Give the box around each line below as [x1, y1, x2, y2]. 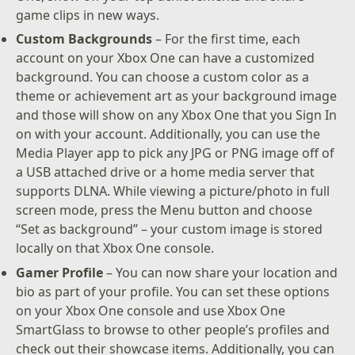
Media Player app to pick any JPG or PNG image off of [16, 144, 335, 162]
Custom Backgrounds [16, 30, 156, 48]
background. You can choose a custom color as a [16, 68, 310, 86]
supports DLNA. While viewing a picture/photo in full [16, 182, 330, 200]
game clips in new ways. [16, 6, 160, 24]
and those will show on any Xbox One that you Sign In [16, 106, 338, 124]
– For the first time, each [155, 30, 301, 48]
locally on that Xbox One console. [16, 239, 215, 258]
